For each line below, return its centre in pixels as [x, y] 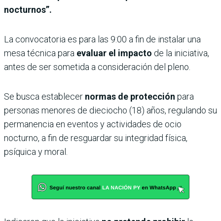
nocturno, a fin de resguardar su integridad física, [96, 138]
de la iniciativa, [181, 53]
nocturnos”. [28, 10]
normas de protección [130, 97]
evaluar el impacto [114, 53]
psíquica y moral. [36, 152]
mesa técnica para [40, 53]
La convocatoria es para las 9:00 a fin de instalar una [102, 39]
